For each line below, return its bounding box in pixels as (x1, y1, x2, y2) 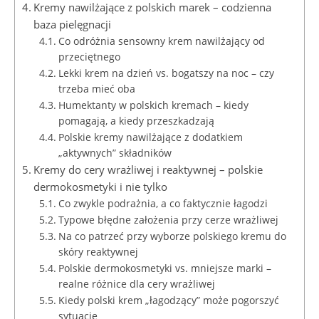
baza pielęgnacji (33, 16, 112, 31)
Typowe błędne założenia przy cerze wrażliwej (58, 212, 278, 226)
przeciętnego (58, 49, 120, 63)
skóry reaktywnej (58, 244, 138, 258)
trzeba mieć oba (58, 81, 135, 95)
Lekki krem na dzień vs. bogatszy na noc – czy (58, 66, 274, 80)
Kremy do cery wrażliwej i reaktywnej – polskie (33, 162, 263, 177)
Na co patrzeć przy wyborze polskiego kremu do (58, 229, 286, 243)
